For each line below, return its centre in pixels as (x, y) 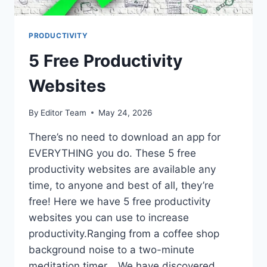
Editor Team (64, 112)
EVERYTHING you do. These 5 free (112, 153)
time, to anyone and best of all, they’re (121, 185)
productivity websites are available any (122, 169)
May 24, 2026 (125, 112)
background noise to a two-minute (111, 249)
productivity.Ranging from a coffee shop (124, 233)
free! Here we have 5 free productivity (119, 201)
